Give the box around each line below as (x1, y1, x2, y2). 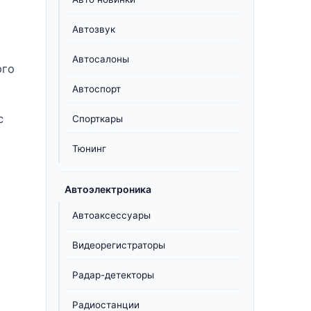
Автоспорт (72, 83, 121, 94)
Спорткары (72, 113, 123, 124)
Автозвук (72, 24, 115, 35)
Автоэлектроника (65, 183, 151, 195)
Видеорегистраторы (72, 239, 165, 251)
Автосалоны (72, 53, 129, 65)
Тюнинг (72, 143, 106, 154)
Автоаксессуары (72, 210, 151, 221)
